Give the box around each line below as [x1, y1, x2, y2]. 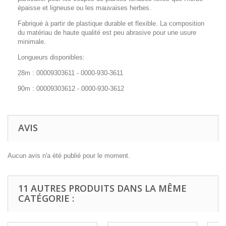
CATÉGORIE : [18, 192, 74, 204]
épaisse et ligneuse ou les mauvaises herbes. [18, 4, 151, 12]
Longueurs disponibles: [18, 53, 85, 61]
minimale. [18, 37, 46, 45]
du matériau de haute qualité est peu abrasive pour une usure [18, 28, 196, 36]
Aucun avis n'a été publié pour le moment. [8, 151, 130, 159]
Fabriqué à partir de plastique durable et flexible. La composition [18, 19, 204, 27]
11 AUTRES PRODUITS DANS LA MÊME [18, 182, 187, 194]
